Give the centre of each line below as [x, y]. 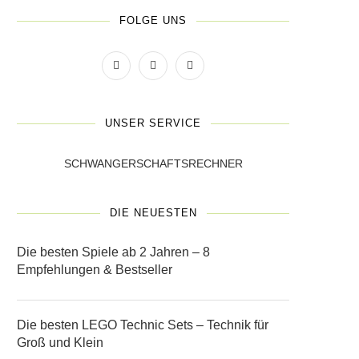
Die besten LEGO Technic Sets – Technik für [143, 325]
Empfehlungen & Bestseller [95, 270]
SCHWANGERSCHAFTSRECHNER [153, 163]
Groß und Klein [60, 343]
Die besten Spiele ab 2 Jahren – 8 [113, 252]
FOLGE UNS [153, 20]
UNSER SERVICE [153, 123]
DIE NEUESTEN [153, 213]
